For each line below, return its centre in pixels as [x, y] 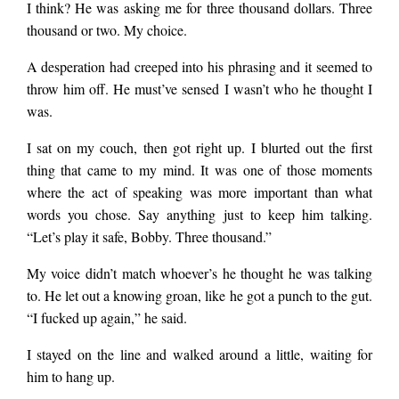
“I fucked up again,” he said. [109, 318]
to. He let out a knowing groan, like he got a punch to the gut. [199, 296]
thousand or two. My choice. [106, 30]
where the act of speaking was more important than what [199, 192]
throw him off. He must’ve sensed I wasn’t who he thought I [199, 89]
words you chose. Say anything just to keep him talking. [199, 215]
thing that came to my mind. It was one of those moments [199, 170]
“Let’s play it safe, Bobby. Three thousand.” [151, 237]
